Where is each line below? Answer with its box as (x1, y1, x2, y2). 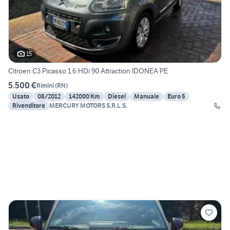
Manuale (134, 92, 159, 101)
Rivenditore (12, 102, 45, 110)
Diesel (108, 92, 126, 101)
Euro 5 (167, 92, 185, 101)
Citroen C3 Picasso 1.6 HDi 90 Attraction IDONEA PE (8, 66, 168, 76)
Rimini (36, 81, 54, 89)
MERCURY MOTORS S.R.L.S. (49, 102, 127, 110)
